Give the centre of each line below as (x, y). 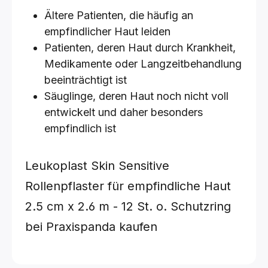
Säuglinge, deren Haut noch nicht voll (136, 96)
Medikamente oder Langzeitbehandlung (143, 64)
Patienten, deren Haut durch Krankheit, (140, 48)
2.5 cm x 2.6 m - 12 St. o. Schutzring (128, 206)
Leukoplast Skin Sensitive (97, 166)
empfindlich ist (80, 128)
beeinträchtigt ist (86, 80)
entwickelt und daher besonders (124, 112)
